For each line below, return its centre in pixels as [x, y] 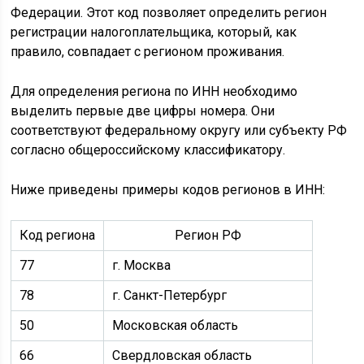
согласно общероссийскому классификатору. [148, 149]
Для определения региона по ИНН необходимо [154, 91]
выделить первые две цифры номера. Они [143, 110]
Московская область [175, 325]
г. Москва [142, 265]
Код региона [58, 235]
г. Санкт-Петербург [170, 295]
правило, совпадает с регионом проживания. [148, 51]
